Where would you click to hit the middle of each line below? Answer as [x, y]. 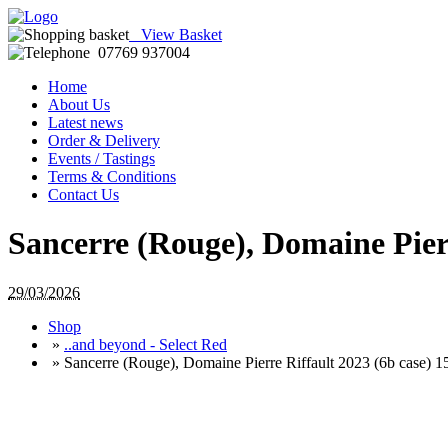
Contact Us [83, 194]
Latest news [85, 122]
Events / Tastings [101, 158]
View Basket [175, 34]
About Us [79, 104]
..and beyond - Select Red [145, 344]
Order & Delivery [104, 140]
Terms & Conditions [112, 176]
